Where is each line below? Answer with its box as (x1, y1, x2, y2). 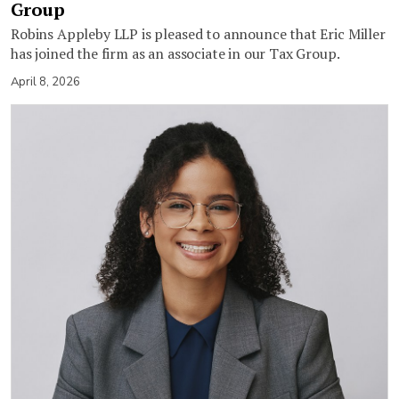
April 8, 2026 (11, 73, 80, 90)
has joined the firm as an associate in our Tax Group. (11, 43, 340, 63)
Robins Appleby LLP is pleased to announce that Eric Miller (11, 23, 386, 44)
